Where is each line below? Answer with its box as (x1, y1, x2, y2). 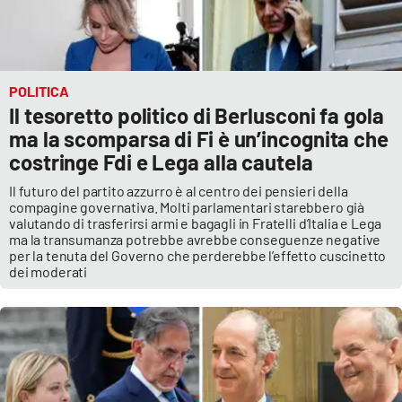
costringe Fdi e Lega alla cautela (9, 149, 313, 176)
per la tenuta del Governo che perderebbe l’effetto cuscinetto (9, 247, 387, 265)
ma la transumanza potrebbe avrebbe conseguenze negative (9, 231, 381, 249)
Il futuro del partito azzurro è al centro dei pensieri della (9, 182, 348, 200)
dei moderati (9, 263, 88, 281)
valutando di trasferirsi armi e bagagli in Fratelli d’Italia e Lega (9, 214, 382, 232)
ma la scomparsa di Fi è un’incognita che (9, 126, 389, 153)
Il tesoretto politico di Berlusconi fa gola (9, 102, 384, 129)
